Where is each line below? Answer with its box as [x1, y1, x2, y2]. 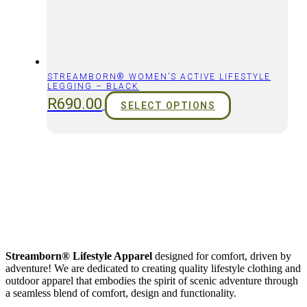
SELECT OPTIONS [121, 100, 215, 112]
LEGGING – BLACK [47, 82, 139, 92]
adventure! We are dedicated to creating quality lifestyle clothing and [5, 262, 301, 275]
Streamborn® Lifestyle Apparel [5, 250, 152, 262]
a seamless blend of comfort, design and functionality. [5, 287, 236, 299]
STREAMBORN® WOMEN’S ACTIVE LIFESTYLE [47, 72, 271, 82]
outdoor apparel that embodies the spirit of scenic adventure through [5, 275, 298, 287]
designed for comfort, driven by [152, 250, 291, 262]
